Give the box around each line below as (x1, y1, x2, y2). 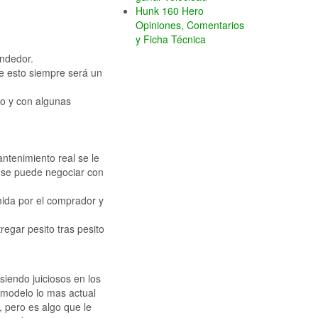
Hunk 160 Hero (136, 4, 204, 18)
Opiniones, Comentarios (136, 18, 244, 33)
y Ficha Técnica (136, 32, 206, 47)
